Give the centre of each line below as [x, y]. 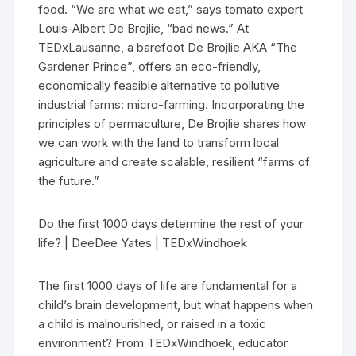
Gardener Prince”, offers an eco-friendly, [150, 67]
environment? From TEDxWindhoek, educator [163, 343]
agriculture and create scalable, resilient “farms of [174, 162]
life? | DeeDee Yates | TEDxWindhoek [143, 243]
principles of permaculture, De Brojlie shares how [172, 124]
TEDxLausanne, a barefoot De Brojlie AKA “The [168, 48]
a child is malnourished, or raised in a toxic [153, 324]
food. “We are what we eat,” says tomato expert [171, 10]
